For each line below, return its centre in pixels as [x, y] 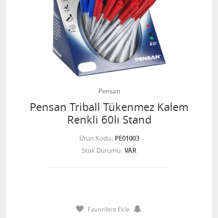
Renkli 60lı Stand [109, 119]
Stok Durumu [101, 150]
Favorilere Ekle [108, 209]
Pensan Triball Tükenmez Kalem [109, 107]
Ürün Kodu [95, 138]
